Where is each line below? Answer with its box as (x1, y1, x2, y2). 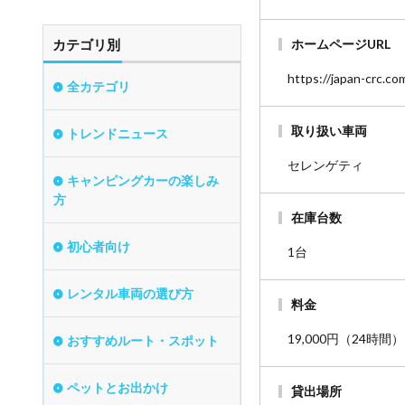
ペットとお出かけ (67, 379, 168, 395)
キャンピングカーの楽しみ (67, 172, 219, 188)
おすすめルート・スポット (67, 332, 219, 348)
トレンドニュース (67, 125, 168, 141)
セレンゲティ (287, 157, 363, 173)
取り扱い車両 (291, 123, 367, 138)
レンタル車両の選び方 (67, 285, 193, 301)
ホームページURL (291, 36, 391, 52)
